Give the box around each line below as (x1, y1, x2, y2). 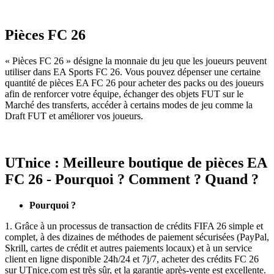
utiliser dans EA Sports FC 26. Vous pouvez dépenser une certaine (5, 67, 261, 78)
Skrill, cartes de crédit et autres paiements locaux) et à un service (5, 243, 252, 254)
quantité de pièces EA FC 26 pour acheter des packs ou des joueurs (5, 78, 264, 89)
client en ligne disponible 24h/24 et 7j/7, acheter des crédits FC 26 (5, 254, 259, 265)
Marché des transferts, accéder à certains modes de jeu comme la (5, 100, 253, 111)
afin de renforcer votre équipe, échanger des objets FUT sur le (5, 89, 243, 100)
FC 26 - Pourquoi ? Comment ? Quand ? (5, 171, 259, 188)
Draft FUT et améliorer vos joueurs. (5, 111, 143, 122)
